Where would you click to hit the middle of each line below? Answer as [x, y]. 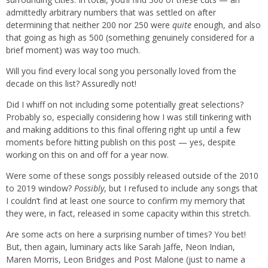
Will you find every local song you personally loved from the [121, 71]
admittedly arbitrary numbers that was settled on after [111, 13]
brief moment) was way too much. [73, 50]
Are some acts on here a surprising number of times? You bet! [126, 234]
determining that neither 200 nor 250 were [89, 25]
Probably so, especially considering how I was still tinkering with [129, 117]
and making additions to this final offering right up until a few [123, 130]
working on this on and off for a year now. [87, 155]
